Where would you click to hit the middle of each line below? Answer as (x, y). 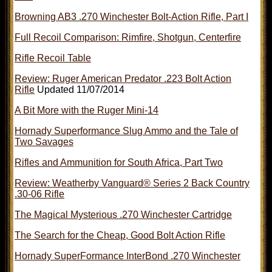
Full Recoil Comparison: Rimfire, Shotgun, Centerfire (128, 37)
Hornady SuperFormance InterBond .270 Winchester (127, 256)
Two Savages (44, 141)
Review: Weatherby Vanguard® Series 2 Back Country (132, 183)
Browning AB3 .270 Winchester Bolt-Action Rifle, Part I (131, 16)
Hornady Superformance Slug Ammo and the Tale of (126, 131)
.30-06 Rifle (39, 194)
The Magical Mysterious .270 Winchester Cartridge (123, 214)
